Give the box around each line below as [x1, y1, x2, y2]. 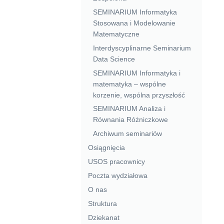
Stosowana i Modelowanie [92, 18, 175, 27]
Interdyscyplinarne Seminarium [92, 43, 191, 52]
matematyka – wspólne [92, 79, 166, 88]
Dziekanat [88, 213, 119, 222]
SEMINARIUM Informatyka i [92, 68, 180, 77]
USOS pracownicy [88, 157, 145, 166]
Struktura [88, 199, 117, 208]
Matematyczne [92, 29, 139, 38]
